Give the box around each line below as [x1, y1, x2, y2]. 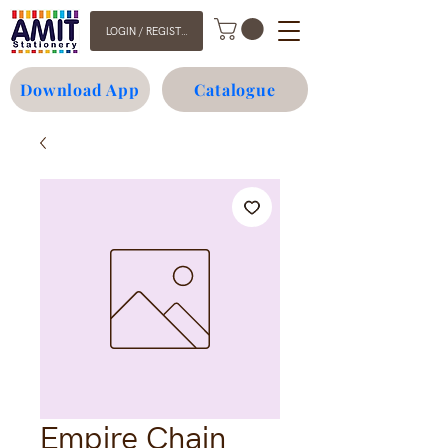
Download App [20, 79, 140, 101]
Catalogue [194, 79, 276, 101]
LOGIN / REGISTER [105, 23, 193, 38]
